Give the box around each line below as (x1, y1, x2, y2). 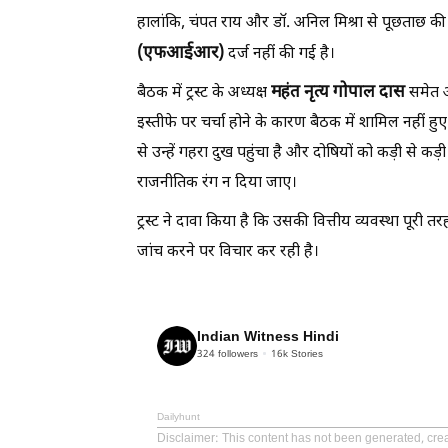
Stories (288, 348, 323, 362)
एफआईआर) (143, 42, 224, 65)
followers (215, 348, 258, 362)
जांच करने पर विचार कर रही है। (137, 241, 319, 263)
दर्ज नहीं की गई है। (224, 43, 335, 65)
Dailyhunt (157, 410, 200, 424)
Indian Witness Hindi (197, 328, 339, 348)
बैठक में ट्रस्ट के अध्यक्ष (137, 82, 271, 104)
